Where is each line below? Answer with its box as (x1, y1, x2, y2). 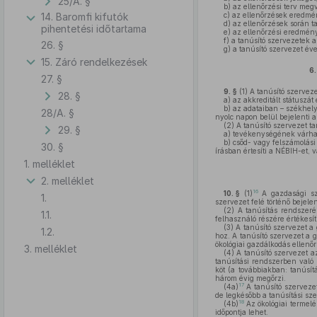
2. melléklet (41, 174, 94, 187)
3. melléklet (24, 242, 77, 255)
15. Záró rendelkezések (41, 55, 147, 68)
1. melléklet (24, 157, 75, 170)
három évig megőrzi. (214, 274, 286, 282)
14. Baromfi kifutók (41, 11, 128, 23)
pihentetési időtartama (41, 23, 146, 35)
